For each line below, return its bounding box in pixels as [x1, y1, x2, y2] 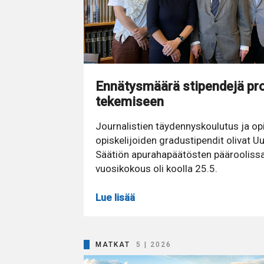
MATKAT [95, 240, 130, 249]
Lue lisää [95, 192, 135, 204]
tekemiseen [95, 93, 164, 109]
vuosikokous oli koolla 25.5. [95, 162, 217, 174]
